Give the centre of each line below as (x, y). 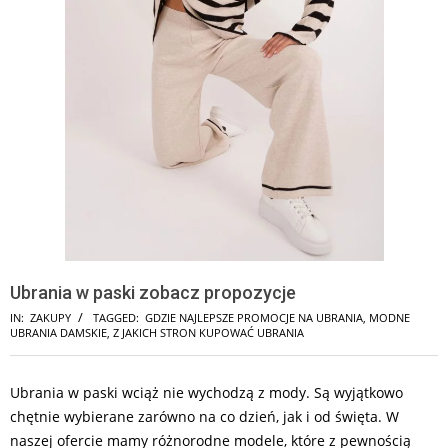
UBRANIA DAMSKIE (58, 333)
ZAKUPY (50, 318)
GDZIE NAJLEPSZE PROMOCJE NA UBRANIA (254, 318)
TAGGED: (116, 318)
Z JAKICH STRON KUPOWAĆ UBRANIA (208, 333)
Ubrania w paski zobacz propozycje (153, 293)
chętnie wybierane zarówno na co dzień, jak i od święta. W (204, 417)
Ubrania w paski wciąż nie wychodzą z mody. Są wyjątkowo (206, 393)
